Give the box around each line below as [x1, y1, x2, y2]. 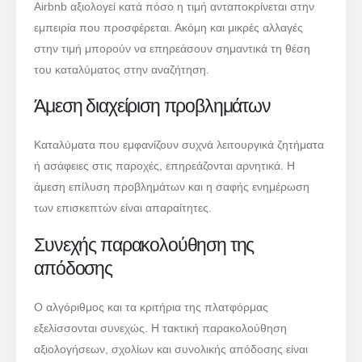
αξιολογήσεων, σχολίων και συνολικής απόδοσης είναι [34, 342, 309, 356]
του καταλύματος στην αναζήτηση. [34, 62, 210, 76]
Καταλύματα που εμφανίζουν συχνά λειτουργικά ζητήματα [34, 138, 325, 152]
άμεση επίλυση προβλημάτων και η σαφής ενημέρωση [34, 180, 310, 194]
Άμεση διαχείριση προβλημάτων [34, 95, 271, 117]
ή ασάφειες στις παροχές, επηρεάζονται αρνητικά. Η [34, 159, 296, 173]
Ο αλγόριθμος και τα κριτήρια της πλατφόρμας [34, 300, 269, 314]
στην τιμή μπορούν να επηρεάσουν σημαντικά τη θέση [34, 41, 311, 55]
